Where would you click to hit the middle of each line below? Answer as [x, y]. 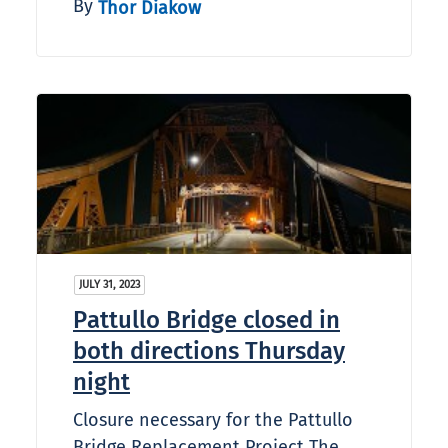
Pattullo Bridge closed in [206, 320]
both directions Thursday [209, 351]
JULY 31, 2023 [109, 285]
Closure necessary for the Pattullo [213, 420]
